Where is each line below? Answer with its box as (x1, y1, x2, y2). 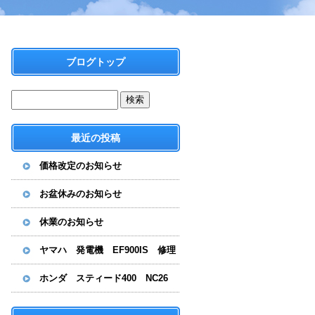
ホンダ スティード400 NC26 (39, 273, 177, 283)
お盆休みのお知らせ (39, 188, 122, 199)
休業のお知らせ (39, 217, 103, 227)
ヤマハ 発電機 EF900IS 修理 (39, 245, 176, 255)
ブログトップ (66, 56, 125, 67)
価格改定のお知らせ (39, 160, 122, 171)
